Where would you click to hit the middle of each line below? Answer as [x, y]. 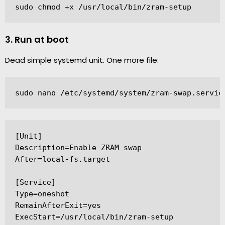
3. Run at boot [37, 39]
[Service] [35, 182]
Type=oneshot [42, 194]
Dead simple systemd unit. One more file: [82, 60]
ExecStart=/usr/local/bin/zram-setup [94, 217]
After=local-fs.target [63, 159]
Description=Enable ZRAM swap [78, 147]
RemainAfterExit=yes [58, 205]
